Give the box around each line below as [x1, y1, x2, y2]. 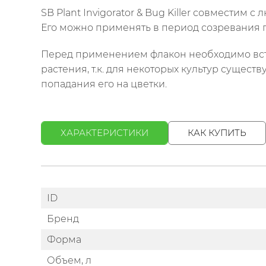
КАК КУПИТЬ [188, 127, 246, 139]
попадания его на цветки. [41, 78, 172, 90]
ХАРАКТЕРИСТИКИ [61, 127, 148, 139]
